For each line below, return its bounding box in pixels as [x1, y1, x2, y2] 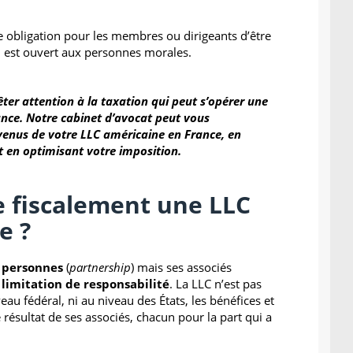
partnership [69, 258, 131, 275]
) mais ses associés [131, 258, 232, 275]
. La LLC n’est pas [169, 275, 262, 292]
